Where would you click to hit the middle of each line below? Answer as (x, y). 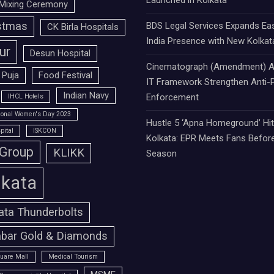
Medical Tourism (73, 257)
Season (161, 154)
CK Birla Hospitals (83, 27)
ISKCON (44, 131)
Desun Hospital (60, 54)
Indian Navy (86, 96)
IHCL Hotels (25, 97)
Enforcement (172, 98)
